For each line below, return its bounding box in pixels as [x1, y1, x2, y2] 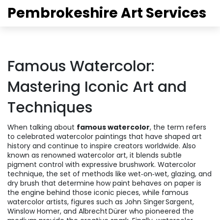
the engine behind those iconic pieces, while [7, 188, 162, 197]
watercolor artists [7, 197, 67, 207]
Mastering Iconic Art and [7, 77, 187, 97]
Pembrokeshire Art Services [7, 3, 206, 23]
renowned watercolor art [41, 150, 126, 160]
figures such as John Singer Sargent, [71, 197, 194, 207]
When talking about [7, 122, 77, 132]
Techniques [7, 97, 92, 118]
